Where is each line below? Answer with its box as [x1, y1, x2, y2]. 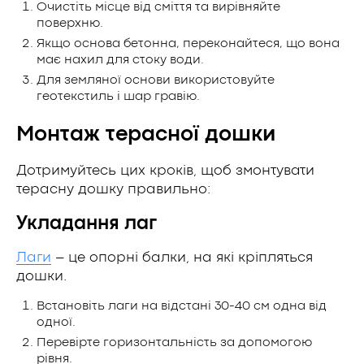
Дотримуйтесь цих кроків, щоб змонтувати [16, 164, 314, 177]
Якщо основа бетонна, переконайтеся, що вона [37, 37, 340, 50]
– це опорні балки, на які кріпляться [51, 251, 313, 264]
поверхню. [37, 17, 103, 29]
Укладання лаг [16, 214, 157, 232]
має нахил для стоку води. [37, 54, 204, 66]
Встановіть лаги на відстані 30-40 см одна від [37, 300, 327, 312]
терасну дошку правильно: [16, 183, 210, 196]
